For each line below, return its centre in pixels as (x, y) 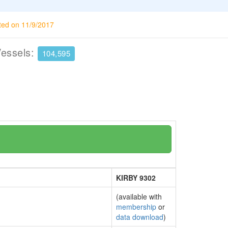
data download (140, 217)
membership (136, 207)
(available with (139, 196)
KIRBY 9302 (136, 178)
